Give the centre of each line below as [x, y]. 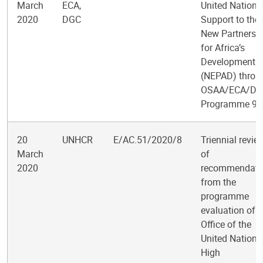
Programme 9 [229, 104]
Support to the [230, 19]
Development [228, 62]
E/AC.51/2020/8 [148, 140]
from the [218, 182]
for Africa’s [223, 48]
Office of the [226, 224]
